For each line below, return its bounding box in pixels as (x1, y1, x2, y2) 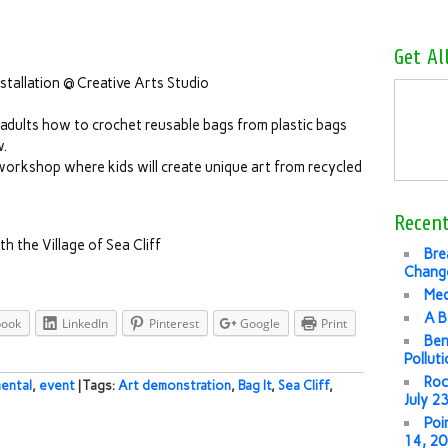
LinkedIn (62, 315, 108, 332)
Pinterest (149, 315, 199, 332)
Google (240, 315, 280, 332)
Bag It (238, 378, 271, 394)
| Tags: (78, 378, 118, 394)
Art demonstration (118, 378, 231, 394)
